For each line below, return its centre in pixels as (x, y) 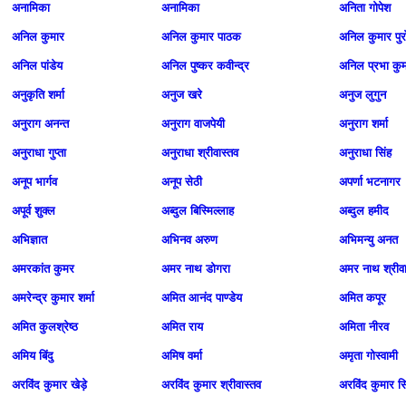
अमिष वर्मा (182, 356)
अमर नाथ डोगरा (196, 269)
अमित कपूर (362, 298)
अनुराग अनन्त (40, 124)
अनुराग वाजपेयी (193, 124)
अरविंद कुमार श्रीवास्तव (211, 385)
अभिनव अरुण (189, 240)
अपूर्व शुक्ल (34, 211)
